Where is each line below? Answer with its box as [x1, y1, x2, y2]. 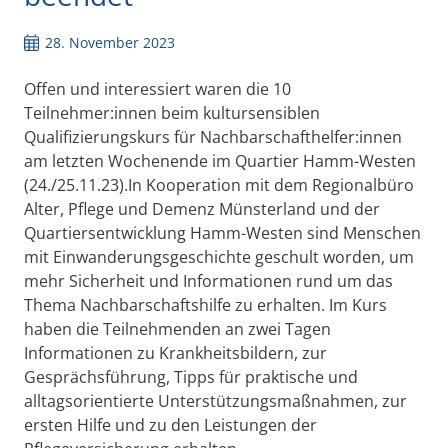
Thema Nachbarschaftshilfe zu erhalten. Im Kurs [24, 294, 387, 317]
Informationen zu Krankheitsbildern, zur [24, 342, 327, 365]
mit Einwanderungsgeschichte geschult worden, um [24, 246, 414, 269]
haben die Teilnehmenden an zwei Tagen [24, 318, 331, 341]
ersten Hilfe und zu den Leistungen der [24, 414, 317, 437]
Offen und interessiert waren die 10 [24, 78, 291, 101]
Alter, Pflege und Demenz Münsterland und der [24, 198, 380, 221]
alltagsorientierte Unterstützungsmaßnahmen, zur [24, 390, 407, 413]
